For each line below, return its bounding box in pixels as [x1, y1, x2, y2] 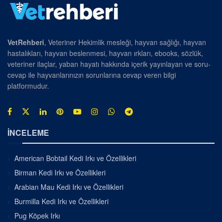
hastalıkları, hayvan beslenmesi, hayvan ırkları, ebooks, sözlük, [7, 48, 203, 58]
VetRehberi [7, 37, 44, 47]
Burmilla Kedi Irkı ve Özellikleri [14, 196, 109, 206]
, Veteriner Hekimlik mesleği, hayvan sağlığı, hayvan [44, 37, 206, 47]
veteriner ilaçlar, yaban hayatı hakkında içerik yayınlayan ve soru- [7, 58, 211, 69]
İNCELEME [7, 126, 49, 138]
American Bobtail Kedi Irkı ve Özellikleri [14, 153, 136, 163]
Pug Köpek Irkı [14, 210, 60, 221]
